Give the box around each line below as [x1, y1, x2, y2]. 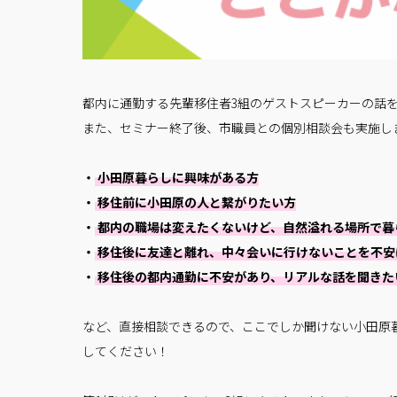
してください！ [82, 342, 169, 361]
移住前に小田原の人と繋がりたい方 [95, 193, 296, 212]
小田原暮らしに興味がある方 [95, 168, 259, 187]
